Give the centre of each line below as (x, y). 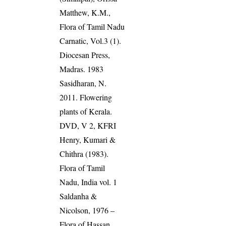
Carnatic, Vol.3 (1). (91, 41)
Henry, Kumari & (88, 140)
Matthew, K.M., (85, 13)
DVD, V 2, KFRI (88, 126)
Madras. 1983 (82, 69)
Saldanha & (78, 196)
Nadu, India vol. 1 (89, 182)
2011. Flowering (86, 97)
